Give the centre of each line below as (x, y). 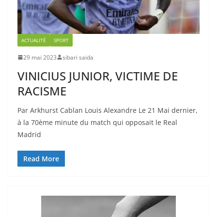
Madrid (29, 134)
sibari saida (78, 57)
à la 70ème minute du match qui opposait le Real (97, 122)
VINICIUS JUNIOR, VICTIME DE (98, 76)
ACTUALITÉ (34, 40)
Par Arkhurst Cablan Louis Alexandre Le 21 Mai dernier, (108, 110)
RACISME (42, 91)
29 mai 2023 (40, 57)
